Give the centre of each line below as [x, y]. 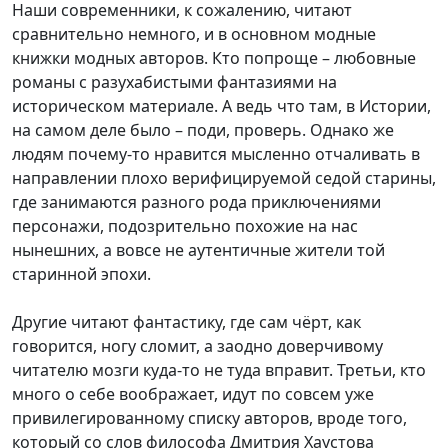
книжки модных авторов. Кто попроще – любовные [214, 58]
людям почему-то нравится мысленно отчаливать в [216, 154]
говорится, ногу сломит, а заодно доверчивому [197, 346]
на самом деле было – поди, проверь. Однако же [203, 130]
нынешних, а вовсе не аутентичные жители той [198, 250]
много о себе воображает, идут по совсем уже [193, 394]
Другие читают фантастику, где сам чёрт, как [186, 322]
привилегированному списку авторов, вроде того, [209, 418]
